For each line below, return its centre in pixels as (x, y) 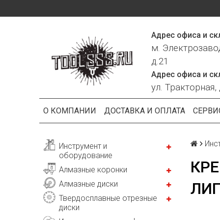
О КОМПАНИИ (70, 111)
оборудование (86, 155)
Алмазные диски (88, 184)
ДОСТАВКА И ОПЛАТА (145, 111)
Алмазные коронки (93, 170)
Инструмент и (83, 146)
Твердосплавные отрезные (108, 198)
